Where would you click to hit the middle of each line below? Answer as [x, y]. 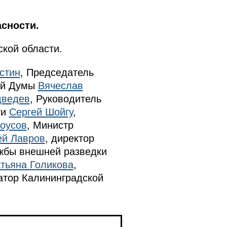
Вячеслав [60, 85]
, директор [69, 138]
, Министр [50, 125]
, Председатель [57, 72]
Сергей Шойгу [41, 112]
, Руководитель [65, 99]
